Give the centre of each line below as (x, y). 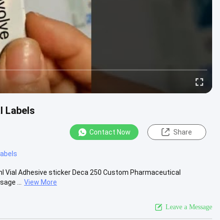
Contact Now (110, 132)
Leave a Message (189, 207)
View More (41, 182)
